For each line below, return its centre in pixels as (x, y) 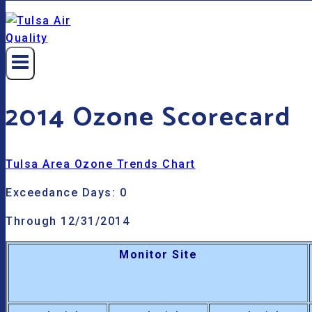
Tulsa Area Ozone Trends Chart (101, 164)
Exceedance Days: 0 (66, 193)
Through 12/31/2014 (71, 221)
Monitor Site (158, 255)
